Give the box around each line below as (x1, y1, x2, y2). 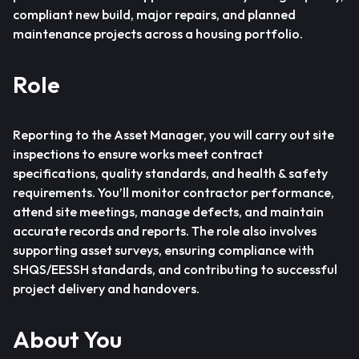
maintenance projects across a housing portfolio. (13, 26, 303, 42)
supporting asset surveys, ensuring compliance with (13, 242, 314, 258)
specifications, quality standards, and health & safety (13, 165, 328, 181)
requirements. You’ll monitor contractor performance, (13, 184, 334, 200)
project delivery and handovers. (13, 280, 200, 296)
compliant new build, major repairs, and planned (13, 6, 296, 22)
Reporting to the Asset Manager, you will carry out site (13, 127, 334, 143)
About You (13, 325, 122, 353)
